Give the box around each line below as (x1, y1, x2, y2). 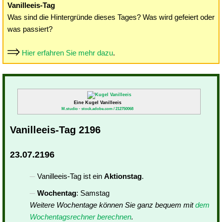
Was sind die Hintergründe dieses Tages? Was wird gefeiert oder (7, 13, 215, 21)
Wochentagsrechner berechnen (30, 213, 131, 221)
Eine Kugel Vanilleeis (73, 100, 121, 105)
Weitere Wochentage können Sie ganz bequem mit (30, 201, 195, 209)
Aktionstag (104, 172, 142, 180)
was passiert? (7, 25, 53, 33)
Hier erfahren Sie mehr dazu (22, 49, 113, 57)
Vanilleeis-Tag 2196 (10, 124, 101, 135)
